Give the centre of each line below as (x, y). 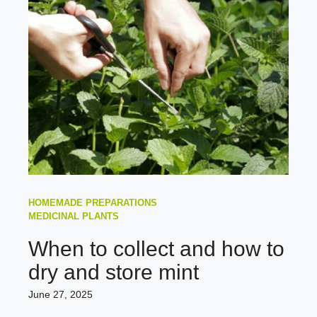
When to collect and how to (156, 248)
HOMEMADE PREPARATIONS (93, 202)
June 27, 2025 (60, 294)
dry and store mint (114, 272)
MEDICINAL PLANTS (74, 216)
